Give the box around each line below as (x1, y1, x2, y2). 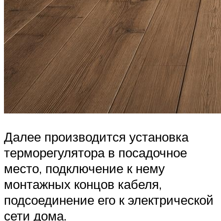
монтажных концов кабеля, (4, 176, 162, 192)
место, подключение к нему (4, 160, 165, 177)
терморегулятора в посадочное (4, 145, 187, 161)
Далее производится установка (4, 129, 188, 145)
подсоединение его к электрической (4, 192, 214, 208)
